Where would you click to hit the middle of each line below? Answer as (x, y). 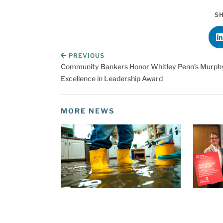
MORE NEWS (88, 111)
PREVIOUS (87, 55)
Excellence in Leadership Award (112, 78)
